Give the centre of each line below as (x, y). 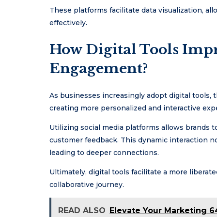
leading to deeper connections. (104, 153)
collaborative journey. (87, 185)
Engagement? (99, 68)
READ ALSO (82, 211)
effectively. (68, 23)
